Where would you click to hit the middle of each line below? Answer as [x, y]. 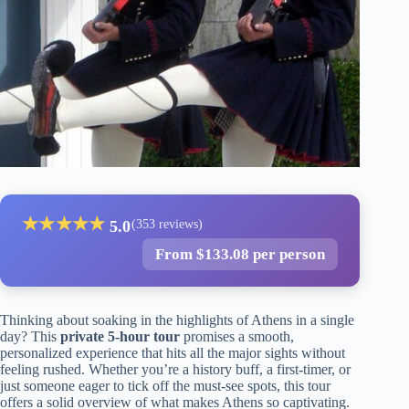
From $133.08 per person [241, 254]
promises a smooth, [237, 336]
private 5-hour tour [120, 336]
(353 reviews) [167, 225]
